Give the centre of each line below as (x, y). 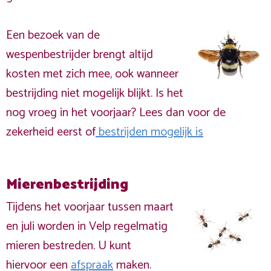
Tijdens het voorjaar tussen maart (90, 207)
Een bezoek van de (53, 35)
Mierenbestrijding (67, 185)
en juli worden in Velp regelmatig (87, 227)
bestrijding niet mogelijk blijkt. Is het (95, 93)
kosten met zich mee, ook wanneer (92, 74)
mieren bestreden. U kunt (69, 246)
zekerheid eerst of (51, 132)
